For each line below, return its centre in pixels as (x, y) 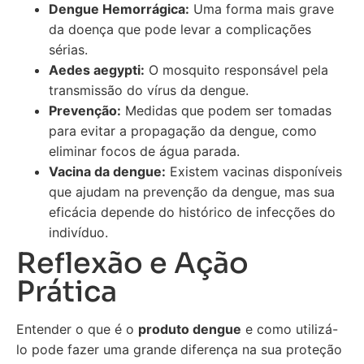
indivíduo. (78, 232)
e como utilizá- (290, 329)
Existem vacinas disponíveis (254, 171)
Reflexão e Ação (132, 263)
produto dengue (190, 329)
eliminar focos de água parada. (144, 151)
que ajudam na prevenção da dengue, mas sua (192, 191)
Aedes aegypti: (97, 69)
